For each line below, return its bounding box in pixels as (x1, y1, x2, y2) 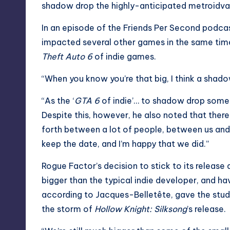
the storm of (42, 203, 94, 214)
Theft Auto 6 (42, 51, 92, 62)
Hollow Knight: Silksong (94, 203, 187, 214)
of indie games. (92, 51, 156, 62)
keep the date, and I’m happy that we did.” (42, 138, 209, 149)
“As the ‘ (42, 95, 74, 106)
